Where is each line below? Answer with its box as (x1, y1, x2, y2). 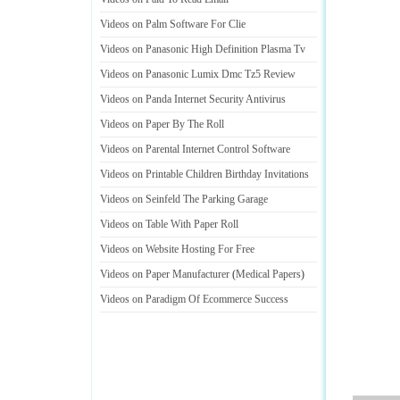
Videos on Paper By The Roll (100, 118, 224, 130)
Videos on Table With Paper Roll (100, 218, 238, 230)
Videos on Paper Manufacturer (100, 268, 229, 280)
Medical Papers (236, 268, 301, 280)
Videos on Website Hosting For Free (100, 243, 254, 255)
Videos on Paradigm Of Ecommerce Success (100, 293, 288, 305)
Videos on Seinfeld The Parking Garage (100, 193, 268, 205)
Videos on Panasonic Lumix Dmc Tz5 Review (100, 68, 296, 80)
